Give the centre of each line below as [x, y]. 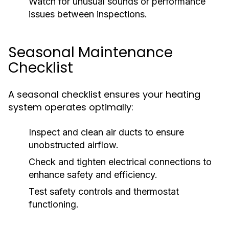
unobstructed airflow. [74, 145]
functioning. [54, 204]
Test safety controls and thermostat [104, 191]
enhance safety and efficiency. [93, 175]
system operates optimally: [71, 107]
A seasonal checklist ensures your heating [104, 94]
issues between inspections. [88, 14]
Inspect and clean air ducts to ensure [106, 132]
